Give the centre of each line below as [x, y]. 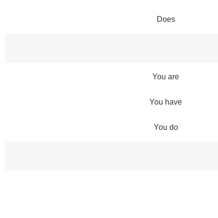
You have [166, 102]
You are [166, 76]
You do [166, 127]
